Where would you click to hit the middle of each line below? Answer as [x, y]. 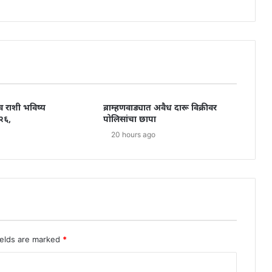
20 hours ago [133, 134]
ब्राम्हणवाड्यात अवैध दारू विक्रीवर [160, 108]
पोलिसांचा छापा [129, 120]
